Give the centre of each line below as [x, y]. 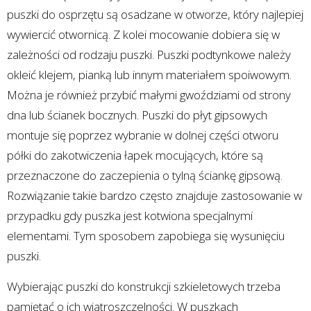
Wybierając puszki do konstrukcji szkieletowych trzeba [144, 287]
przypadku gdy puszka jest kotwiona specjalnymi [130, 216]
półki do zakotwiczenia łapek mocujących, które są [135, 155]
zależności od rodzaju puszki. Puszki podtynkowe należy [149, 55]
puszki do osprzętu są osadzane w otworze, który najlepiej [155, 15]
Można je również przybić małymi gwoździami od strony [149, 95]
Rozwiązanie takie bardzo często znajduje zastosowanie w [154, 196]
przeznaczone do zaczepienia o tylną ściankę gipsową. [145, 176]
